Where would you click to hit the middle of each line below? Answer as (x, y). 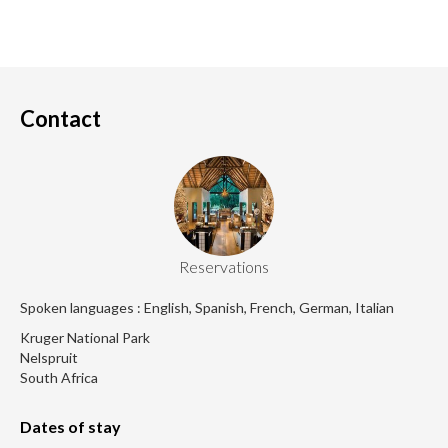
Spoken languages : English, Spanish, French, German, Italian (207, 308)
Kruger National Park (85, 338)
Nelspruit (49, 358)
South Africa (59, 378)
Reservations (224, 267)
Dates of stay (70, 427)
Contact (60, 119)
